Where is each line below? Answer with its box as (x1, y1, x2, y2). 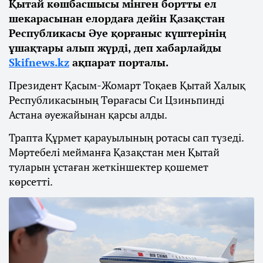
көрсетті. (9, 174, 53, 188)
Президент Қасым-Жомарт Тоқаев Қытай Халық (9, 77, 245, 92)
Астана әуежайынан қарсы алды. (9, 107, 167, 122)
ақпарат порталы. (69, 55, 168, 69)
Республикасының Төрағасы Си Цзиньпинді (9, 92, 224, 107)
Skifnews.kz (9, 55, 69, 69)
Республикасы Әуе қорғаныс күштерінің (9, 25, 226, 40)
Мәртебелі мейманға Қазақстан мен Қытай (9, 144, 220, 159)
